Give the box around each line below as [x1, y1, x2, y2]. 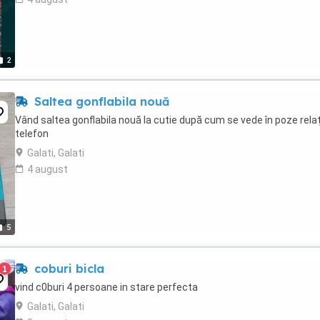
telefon [15, 128, 49, 139]
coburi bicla [31, 261, 104, 276]
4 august [27, 164, 68, 175]
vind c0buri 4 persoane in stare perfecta [15, 281, 198, 293]
